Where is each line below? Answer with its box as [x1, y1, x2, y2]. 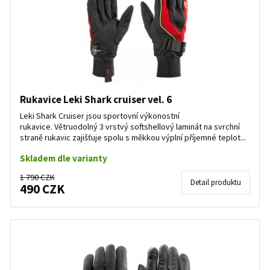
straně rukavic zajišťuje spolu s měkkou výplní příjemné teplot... [20, 132, 246, 143]
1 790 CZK [20, 172, 55, 183]
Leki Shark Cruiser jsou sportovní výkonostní [20, 110, 180, 121]
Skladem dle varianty [20, 152, 107, 164]
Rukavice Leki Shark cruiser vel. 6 [20, 93, 172, 106]
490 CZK [20, 181, 64, 197]
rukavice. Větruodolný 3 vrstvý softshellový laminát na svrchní [20, 121, 240, 132]
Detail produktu [190, 177, 241, 187]
